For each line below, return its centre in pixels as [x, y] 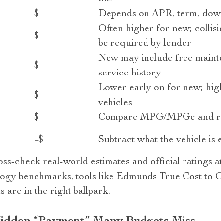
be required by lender [145, 44]
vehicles [115, 103]
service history [129, 74]
